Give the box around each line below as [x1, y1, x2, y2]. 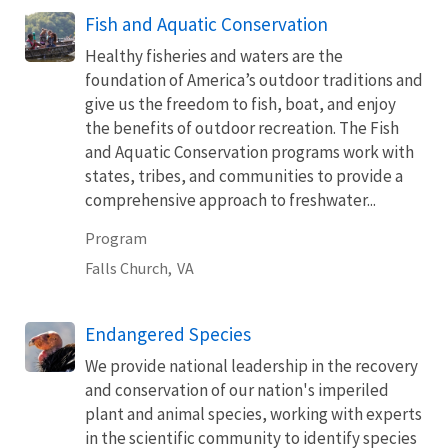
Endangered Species [85, 321, 251, 346]
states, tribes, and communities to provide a [85, 164, 403, 187]
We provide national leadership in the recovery [85, 354, 418, 377]
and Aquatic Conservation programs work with [85, 140, 414, 163]
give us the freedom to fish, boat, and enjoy [85, 92, 396, 115]
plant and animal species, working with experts [85, 402, 422, 425]
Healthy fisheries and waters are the [85, 44, 343, 67]
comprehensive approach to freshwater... [85, 188, 376, 211]
